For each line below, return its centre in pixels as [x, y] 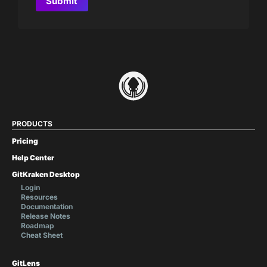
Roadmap [38, 225]
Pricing [25, 141]
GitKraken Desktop [46, 174]
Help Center [33, 157]
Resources [39, 197]
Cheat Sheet [42, 235]
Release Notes [46, 216]
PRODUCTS [32, 123]
